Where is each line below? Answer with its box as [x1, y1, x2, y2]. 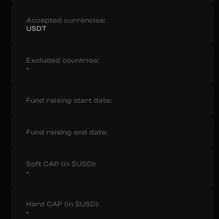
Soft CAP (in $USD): [26, 160, 96, 168]
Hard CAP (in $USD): [26, 200, 100, 208]
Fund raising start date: [26, 97, 112, 105]
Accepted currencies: [26, 17, 106, 24]
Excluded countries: [26, 57, 99, 65]
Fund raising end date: [26, 129, 108, 136]
